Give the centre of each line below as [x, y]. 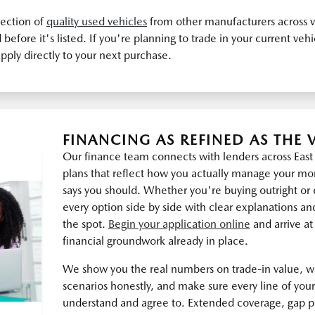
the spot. [85, 224]
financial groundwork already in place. [155, 241]
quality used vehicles [97, 21]
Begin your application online [179, 224]
